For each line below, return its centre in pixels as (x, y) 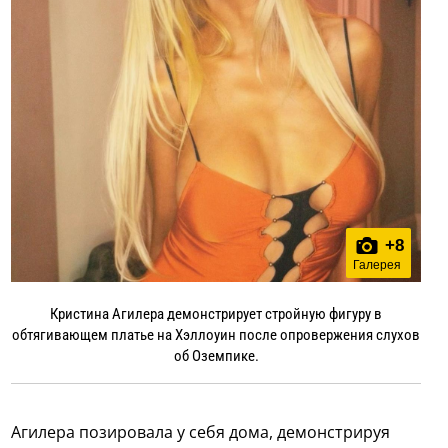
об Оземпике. (216, 355)
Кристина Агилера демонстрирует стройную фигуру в (216, 313)
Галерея (376, 264)
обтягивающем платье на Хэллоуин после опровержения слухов (216, 334)
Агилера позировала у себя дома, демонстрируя (201, 431)
